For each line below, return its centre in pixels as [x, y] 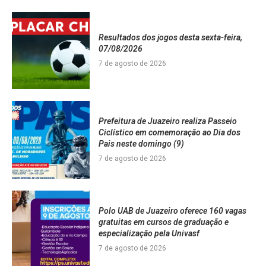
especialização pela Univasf [149, 233]
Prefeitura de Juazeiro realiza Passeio [167, 121]
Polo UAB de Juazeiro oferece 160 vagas [172, 210]
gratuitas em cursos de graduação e [163, 222]
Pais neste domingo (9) [141, 144]
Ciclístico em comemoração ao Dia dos [169, 133]
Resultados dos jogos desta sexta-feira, [170, 38]
